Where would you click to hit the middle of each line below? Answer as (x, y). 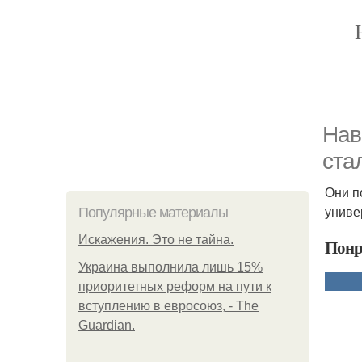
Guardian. (107, 325)
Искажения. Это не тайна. (156, 240)
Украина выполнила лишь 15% (170, 267)
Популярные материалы (153, 213)
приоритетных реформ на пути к (175, 286)
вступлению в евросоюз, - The (168, 306)
